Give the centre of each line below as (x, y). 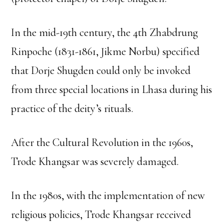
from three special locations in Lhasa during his (112, 89)
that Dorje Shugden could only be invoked (101, 70)
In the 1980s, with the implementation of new (108, 195)
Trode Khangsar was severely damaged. (95, 161)
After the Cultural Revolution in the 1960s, (102, 142)
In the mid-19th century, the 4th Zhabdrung (105, 32)
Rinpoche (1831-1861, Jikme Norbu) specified (105, 51)
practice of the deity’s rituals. (72, 108)
